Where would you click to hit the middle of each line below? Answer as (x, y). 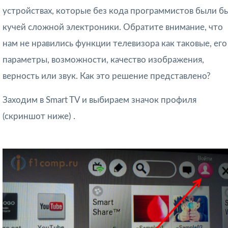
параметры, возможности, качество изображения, (103, 60)
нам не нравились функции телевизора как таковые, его (115, 44)
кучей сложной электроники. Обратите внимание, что (113, 27)
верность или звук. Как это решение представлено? (107, 76)
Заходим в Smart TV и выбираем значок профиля (99, 100)
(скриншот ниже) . (39, 117)
